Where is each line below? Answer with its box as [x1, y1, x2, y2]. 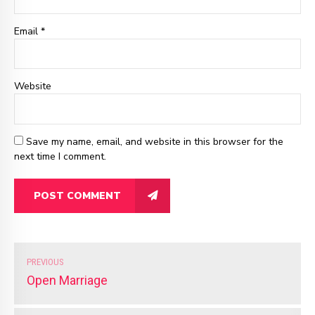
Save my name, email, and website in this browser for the [26, 134, 283, 148]
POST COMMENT [34, 188, 121, 202]
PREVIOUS [26, 257, 64, 268]
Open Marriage [26, 273, 108, 288]
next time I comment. [14, 149, 106, 163]
